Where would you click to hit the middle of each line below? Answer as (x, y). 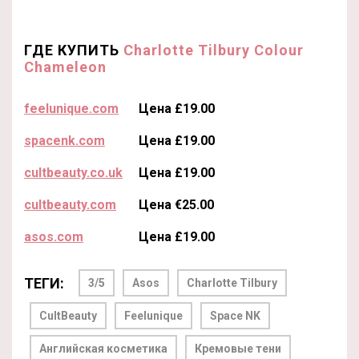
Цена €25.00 (176, 205)
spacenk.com (65, 141)
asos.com (54, 237)
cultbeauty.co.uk (73, 173)
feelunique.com (71, 109)
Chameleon (65, 67)
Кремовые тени (238, 349)
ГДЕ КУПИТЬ (74, 50)
